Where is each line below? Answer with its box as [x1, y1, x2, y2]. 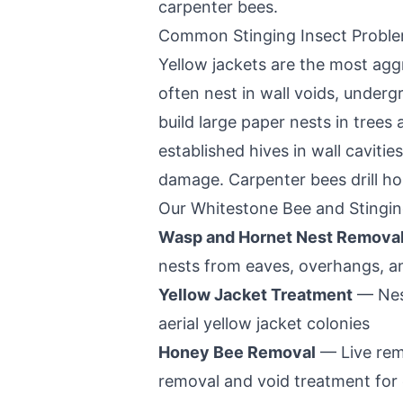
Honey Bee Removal [158, 343, 316, 362]
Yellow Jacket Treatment [158, 285, 353, 304]
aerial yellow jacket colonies [158, 314, 370, 333]
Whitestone [191, 199, 278, 218]
